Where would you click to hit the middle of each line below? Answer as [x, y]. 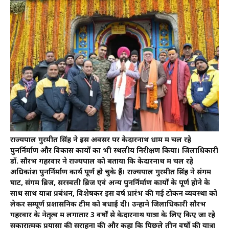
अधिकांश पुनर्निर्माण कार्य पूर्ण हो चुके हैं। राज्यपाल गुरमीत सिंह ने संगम [111, 173]
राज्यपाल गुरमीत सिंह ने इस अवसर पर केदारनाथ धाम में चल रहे [101, 141]
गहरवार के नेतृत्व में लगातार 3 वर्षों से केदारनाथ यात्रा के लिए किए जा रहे [113, 216]
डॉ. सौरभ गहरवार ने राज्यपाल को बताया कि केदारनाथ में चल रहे [102, 162]
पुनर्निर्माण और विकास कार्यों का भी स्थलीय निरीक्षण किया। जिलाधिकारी [114, 151]
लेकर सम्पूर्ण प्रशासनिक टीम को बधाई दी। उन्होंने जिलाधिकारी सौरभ [108, 205]
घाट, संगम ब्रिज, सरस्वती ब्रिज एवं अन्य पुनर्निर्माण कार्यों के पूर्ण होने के [110, 184]
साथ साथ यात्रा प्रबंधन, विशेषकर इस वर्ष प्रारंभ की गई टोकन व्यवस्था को [114, 194]
